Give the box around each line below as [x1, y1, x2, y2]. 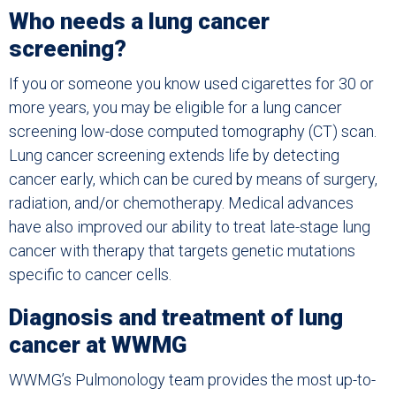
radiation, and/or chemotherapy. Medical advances [9, 194, 354, 213]
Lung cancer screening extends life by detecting [9, 146, 339, 165]
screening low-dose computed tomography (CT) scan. [9, 122, 377, 141]
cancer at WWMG [9, 331, 187, 359]
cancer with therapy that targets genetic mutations [9, 241, 355, 261]
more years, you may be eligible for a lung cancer [9, 98, 342, 118]
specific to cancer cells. [9, 265, 171, 285]
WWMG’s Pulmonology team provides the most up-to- [9, 370, 376, 390]
